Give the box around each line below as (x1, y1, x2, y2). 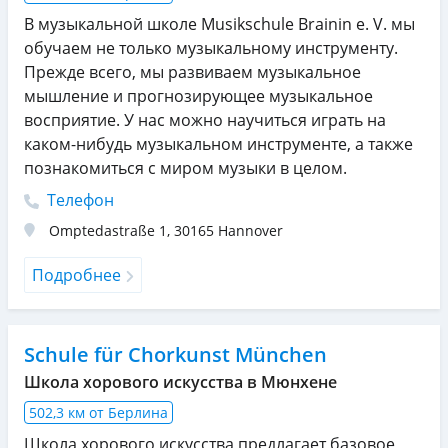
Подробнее (32, 263, 121, 286)
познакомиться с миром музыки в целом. (24, 156, 347, 179)
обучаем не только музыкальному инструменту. (24, 36, 398, 59)
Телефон (43, 188, 114, 211)
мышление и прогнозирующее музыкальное (24, 84, 373, 107)
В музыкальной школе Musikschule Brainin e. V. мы (24, 12, 415, 35)
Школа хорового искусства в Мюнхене (24, 370, 337, 393)
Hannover (218, 220, 283, 240)
